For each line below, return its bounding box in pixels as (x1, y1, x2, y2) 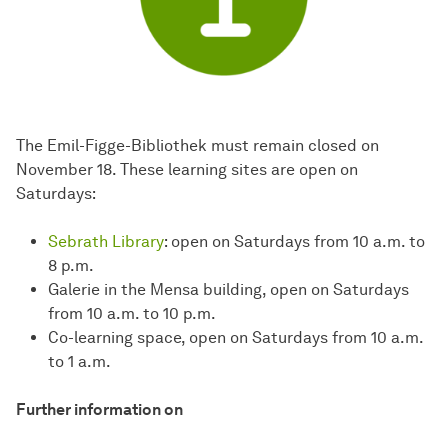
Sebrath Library (48, 232, 164, 252)
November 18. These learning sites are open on (16, 160, 358, 180)
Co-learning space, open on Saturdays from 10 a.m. (48, 328, 423, 348)
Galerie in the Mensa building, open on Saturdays (48, 280, 409, 300)
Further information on (16, 400, 183, 420)
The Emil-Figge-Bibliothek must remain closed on (16, 136, 379, 156)
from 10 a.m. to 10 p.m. (48, 304, 216, 324)
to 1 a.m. (48, 352, 111, 372)
